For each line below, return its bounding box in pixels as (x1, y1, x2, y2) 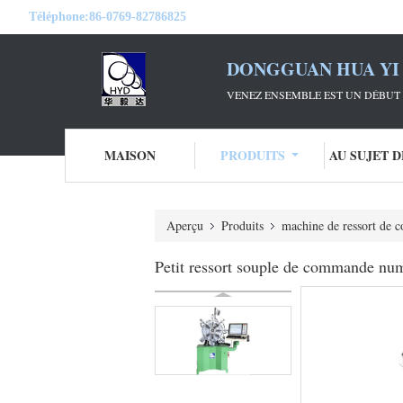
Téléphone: (29, 10, 89, 23)
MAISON (103, 146, 156, 165)
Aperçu (166, 217, 203, 234)
